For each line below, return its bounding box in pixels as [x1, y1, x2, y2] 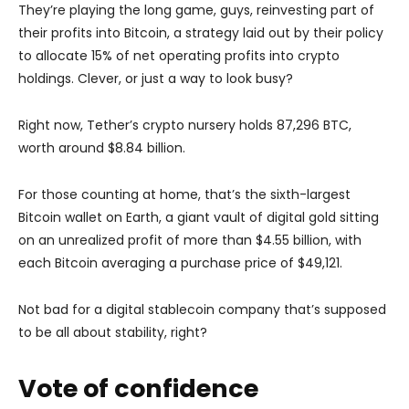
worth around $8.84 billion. [18, 138, 185, 157]
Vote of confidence [18, 371, 258, 405]
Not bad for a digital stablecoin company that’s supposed [18, 299, 386, 319]
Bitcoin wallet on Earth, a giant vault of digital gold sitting [18, 207, 379, 226]
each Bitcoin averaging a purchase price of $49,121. [18, 253, 342, 272]
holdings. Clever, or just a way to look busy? [18, 68, 293, 88]
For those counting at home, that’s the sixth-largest [18, 184, 351, 204]
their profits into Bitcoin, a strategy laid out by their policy [18, 23, 383, 42]
